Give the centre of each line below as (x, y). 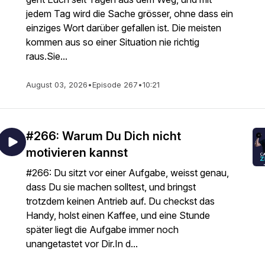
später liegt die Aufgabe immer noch (102, 230)
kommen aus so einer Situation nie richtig (113, 42)
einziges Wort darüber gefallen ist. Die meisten (124, 28)
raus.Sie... (47, 56)
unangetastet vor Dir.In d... (82, 244)
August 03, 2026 (57, 85)
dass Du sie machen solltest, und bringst (111, 187)
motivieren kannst (77, 153)
